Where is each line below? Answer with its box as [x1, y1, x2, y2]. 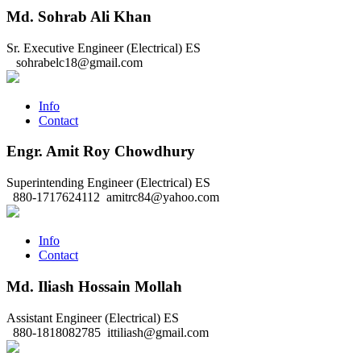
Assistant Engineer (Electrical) [6, 310, 160, 325]
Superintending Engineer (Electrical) [6, 176, 192, 190]
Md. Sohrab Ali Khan [6, 7, 151, 25]
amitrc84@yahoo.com [103, 190, 219, 205]
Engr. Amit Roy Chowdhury [6, 143, 195, 160]
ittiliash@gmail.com [104, 325, 209, 339]
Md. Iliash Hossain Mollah [6, 277, 182, 295]
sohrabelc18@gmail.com [13, 55, 143, 69]
